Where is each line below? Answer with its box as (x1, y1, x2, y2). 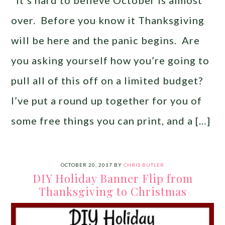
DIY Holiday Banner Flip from (32, 171, 193, 186)
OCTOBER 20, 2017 (61, 162, 113, 168)
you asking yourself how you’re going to (11, 54, 210, 66)
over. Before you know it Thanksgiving (11, 14, 205, 26)
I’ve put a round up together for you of (11, 94, 202, 106)
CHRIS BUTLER (124, 162, 164, 168)
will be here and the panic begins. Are (11, 34, 200, 46)
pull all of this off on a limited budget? (11, 74, 203, 86)
